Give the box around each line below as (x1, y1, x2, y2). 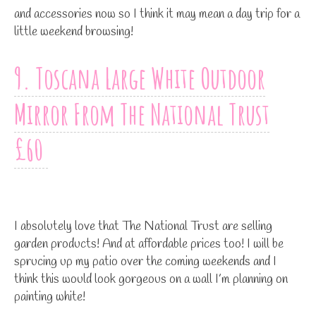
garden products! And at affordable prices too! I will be (14, 235, 284, 253)
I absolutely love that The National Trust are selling (14, 217, 272, 235)
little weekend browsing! (14, 23, 133, 40)
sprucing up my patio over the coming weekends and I (14, 253, 276, 270)
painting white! (14, 288, 85, 305)
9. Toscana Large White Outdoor (14, 59, 265, 96)
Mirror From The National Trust (14, 95, 269, 132)
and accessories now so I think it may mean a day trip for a (14, 5, 300, 23)
